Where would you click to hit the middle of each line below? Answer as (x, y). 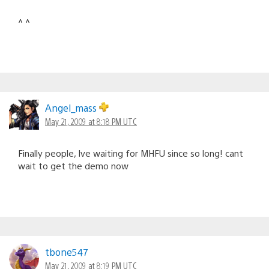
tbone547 (66, 252)
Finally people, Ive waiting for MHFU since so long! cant (131, 153)
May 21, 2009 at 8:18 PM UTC (91, 121)
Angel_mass (72, 107)
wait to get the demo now (73, 165)
